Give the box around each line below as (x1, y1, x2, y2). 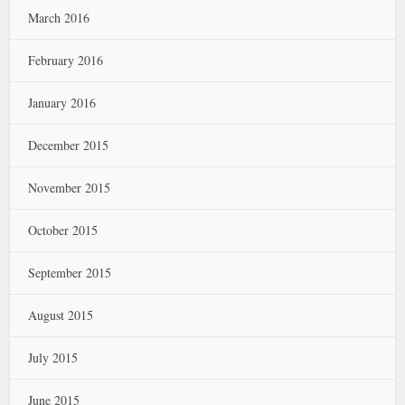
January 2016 (28, 94, 97, 111)
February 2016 (28, 52, 104, 69)
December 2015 (28, 137, 109, 154)
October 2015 (28, 221, 99, 239)
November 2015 (28, 179, 111, 196)
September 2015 (28, 264, 112, 281)
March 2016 (28, 9, 90, 26)
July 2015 (28, 349, 79, 366)
